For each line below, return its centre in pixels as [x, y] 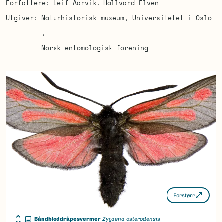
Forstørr [184, 195]
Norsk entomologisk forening [94, 48]
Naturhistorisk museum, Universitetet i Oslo [126, 18]
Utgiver [20, 18]
